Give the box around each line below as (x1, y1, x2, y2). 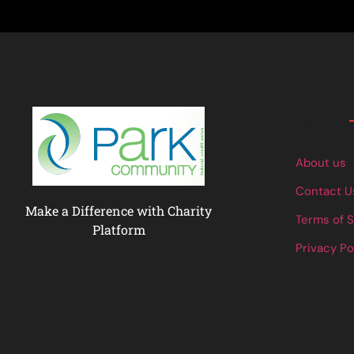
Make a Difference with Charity (25, 202, 212, 220)
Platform (92, 221, 145, 239)
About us (296, 155, 346, 171)
